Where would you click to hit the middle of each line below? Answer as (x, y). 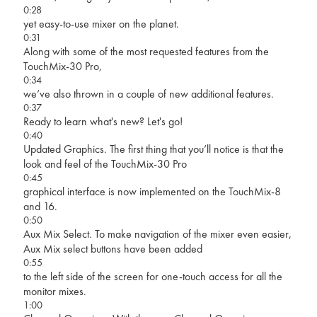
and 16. (40, 206)
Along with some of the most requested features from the (146, 51)
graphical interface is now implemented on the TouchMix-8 (152, 191)
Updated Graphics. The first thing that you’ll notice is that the (153, 149)
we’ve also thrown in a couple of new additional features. (148, 93)
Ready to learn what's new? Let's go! (103, 121)
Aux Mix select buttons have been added (113, 248)
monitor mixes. (54, 291)
